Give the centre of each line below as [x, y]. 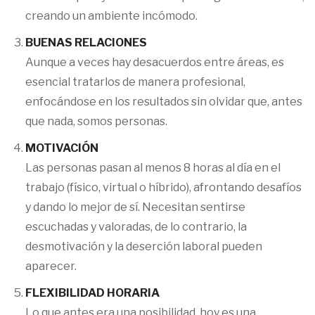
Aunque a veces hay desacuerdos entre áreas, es [155, 62]
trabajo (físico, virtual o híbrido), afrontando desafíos [163, 187]
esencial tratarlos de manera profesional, [135, 82]
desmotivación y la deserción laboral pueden [144, 246]
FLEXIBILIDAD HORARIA [92, 293]
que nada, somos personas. [96, 121]
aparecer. [51, 266]
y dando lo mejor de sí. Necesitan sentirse [135, 207]
